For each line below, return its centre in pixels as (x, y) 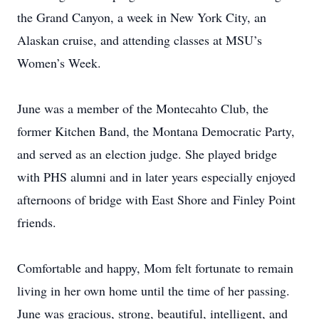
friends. (37, 222)
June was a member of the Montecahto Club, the (143, 108)
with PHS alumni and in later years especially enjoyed (156, 177)
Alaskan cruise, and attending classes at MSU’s (140, 40)
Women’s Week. (59, 63)
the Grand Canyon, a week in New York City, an (142, 17)
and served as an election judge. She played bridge (147, 154)
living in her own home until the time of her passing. (153, 291)
